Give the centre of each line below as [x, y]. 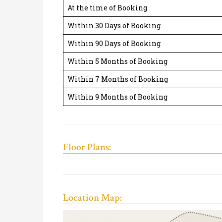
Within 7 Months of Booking [118, 79]
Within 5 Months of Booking [117, 61]
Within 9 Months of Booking [117, 97]
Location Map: [92, 198]
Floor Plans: [87, 147]
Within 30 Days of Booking [114, 26]
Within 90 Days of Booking [114, 44]
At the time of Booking [107, 8]
